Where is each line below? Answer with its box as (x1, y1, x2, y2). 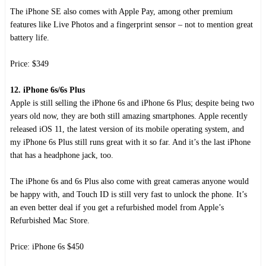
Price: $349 (10, 59, 49, 68)
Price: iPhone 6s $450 (10, 242, 84, 251)
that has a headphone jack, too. (10, 150, 113, 160)
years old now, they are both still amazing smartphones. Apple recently (10, 111, 248, 121)
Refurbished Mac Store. (10, 216, 90, 225)
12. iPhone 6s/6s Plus (10, 85, 85, 94)
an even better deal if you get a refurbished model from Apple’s (10, 202, 224, 212)
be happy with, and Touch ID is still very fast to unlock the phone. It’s (10, 189, 247, 199)
